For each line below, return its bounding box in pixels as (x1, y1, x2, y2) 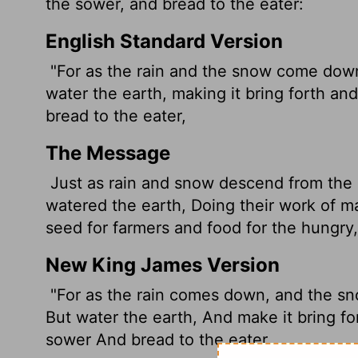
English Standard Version (46, 30, 283, 53)
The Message (46, 141, 170, 165)
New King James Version (46, 253, 280, 276)
